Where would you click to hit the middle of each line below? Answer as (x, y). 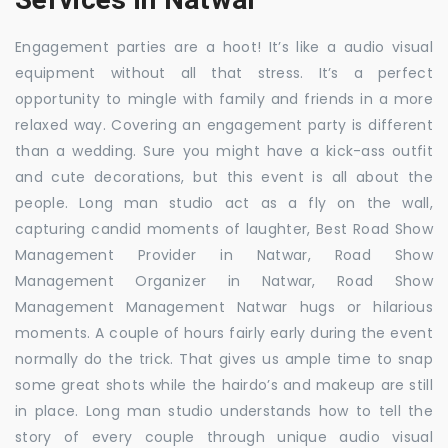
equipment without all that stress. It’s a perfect (224, 72)
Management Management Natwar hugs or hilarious (224, 306)
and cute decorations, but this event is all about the (224, 176)
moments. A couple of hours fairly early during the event (224, 332)
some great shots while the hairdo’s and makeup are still (224, 384)
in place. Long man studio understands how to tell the (224, 410)
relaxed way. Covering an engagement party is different (224, 124)
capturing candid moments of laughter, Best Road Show (224, 228)
